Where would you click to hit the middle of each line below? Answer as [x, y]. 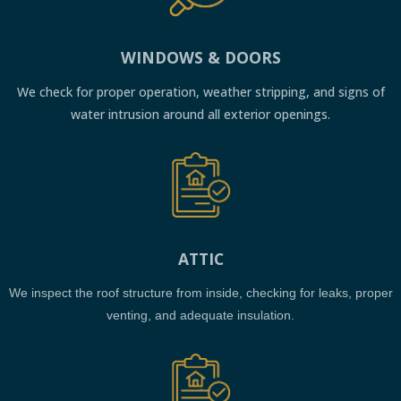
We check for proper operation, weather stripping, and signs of [200, 92]
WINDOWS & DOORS [200, 58]
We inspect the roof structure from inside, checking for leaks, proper [200, 293]
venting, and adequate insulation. [200, 316]
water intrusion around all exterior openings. [200, 115]
